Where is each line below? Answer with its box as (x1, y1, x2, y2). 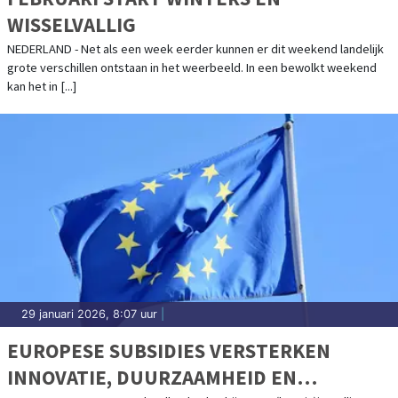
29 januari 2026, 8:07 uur (21, 306, 157, 321)
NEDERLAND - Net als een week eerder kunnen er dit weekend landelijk (7, 40, 384, 57)
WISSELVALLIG (7, 11, 136, 37)
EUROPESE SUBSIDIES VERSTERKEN (7, 337, 330, 363)
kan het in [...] (7, 77, 76, 94)
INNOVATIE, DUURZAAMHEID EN (7, 363, 297, 390)
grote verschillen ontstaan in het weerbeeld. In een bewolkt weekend (7, 59, 377, 76)
